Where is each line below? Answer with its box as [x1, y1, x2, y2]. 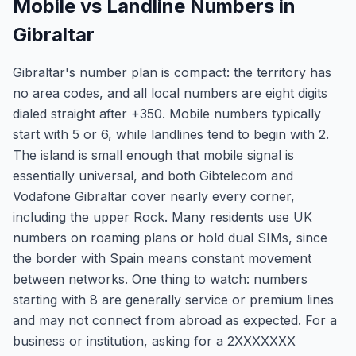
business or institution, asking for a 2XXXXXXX [13, 333, 296, 349]
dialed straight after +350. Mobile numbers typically [13, 106, 321, 122]
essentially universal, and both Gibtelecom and [13, 168, 293, 184]
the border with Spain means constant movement [13, 250, 311, 266]
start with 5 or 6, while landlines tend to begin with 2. [13, 126, 329, 142]
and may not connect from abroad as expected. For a [13, 312, 337, 328]
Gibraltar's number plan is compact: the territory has [13, 64, 331, 80]
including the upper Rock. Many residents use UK [13, 209, 312, 225]
